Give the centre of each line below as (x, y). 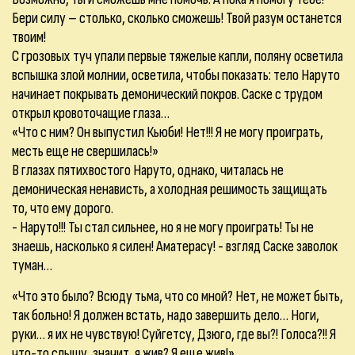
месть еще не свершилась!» (85, 151)
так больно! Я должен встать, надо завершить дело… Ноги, (166, 315)
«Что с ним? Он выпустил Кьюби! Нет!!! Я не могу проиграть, (168, 132)
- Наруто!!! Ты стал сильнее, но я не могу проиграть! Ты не (163, 227)
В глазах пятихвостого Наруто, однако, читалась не (148, 170)
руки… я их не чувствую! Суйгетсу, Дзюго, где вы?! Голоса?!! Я (174, 334)
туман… (32, 265)
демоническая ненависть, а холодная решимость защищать (170, 189)
